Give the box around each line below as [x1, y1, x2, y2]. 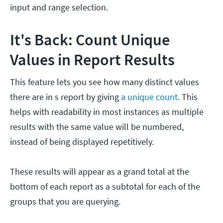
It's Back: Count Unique [10, 30, 170, 50]
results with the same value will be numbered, [10, 121, 184, 133]
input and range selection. [10, 1, 108, 13]
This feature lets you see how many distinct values [10, 76, 199, 88]
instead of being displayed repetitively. [10, 136, 154, 148]
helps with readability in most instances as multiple [10, 106, 204, 118]
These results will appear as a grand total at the [10, 166, 189, 178]
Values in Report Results [10, 50, 175, 70]
